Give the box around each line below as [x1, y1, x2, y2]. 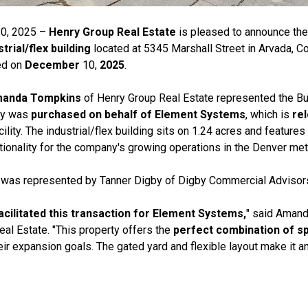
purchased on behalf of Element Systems [31, 108, 246, 122]
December [25, 58, 80, 72]
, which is [245, 108, 293, 122]
